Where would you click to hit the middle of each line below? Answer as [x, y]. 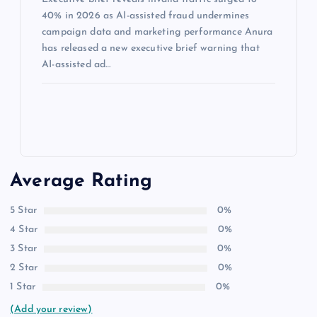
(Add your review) [51, 309]
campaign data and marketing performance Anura [157, 32]
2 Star [24, 267]
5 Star [23, 210]
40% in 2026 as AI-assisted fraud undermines [146, 16]
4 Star [24, 229]
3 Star [23, 248]
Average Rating [81, 182]
